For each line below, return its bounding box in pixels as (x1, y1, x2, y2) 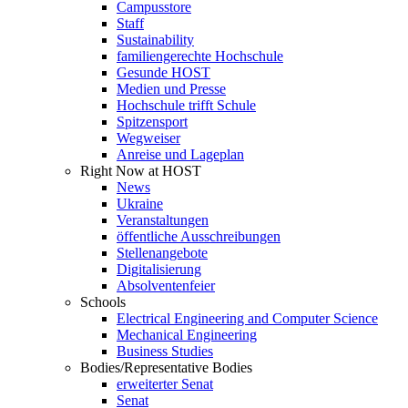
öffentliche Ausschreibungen (117, 229, 280, 245)
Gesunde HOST (117, 65, 210, 81)
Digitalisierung (117, 261, 201, 278)
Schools (80, 294, 126, 311)
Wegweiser (117, 130, 180, 147)
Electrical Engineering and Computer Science (117, 311, 378, 327)
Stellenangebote (117, 245, 208, 261)
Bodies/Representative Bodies (80, 360, 252, 376)
